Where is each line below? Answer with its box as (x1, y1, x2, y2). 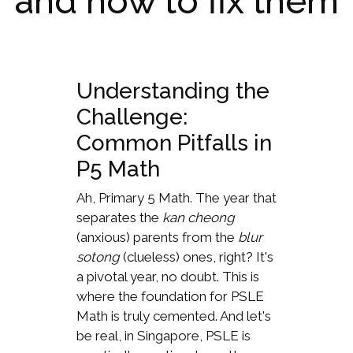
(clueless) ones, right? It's (119, 249, 273, 266)
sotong (76, 249, 120, 266)
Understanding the (76, 78, 269, 105)
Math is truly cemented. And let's (76, 308, 271, 325)
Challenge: (76, 104, 188, 131)
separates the (76, 210, 162, 226)
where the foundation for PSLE (76, 288, 264, 305)
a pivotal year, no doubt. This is (76, 269, 259, 285)
